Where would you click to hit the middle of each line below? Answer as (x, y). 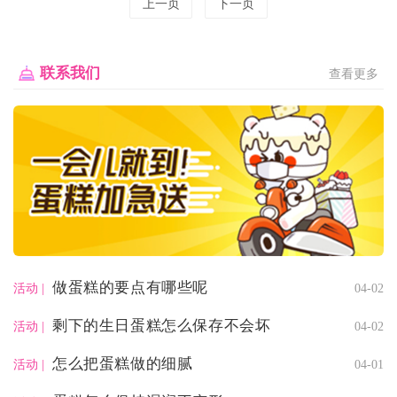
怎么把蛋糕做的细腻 (122, 364)
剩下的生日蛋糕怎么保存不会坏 (161, 326)
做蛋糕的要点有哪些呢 (130, 288)
